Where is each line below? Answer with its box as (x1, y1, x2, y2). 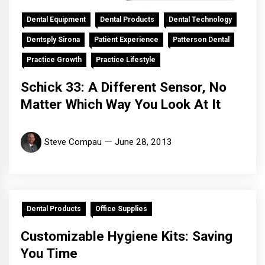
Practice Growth (27, 56, 82, 64)
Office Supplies (95, 205, 147, 214)
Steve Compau (44, 137, 102, 148)
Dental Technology (169, 15, 232, 24)
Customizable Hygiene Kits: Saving (21, 228, 232, 245)
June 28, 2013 (115, 137, 172, 148)
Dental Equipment (27, 15, 86, 24)
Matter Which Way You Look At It (21, 96, 221, 113)
